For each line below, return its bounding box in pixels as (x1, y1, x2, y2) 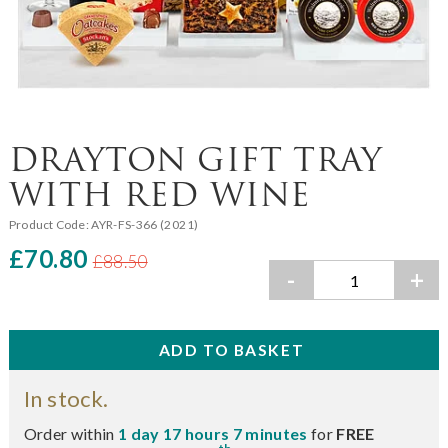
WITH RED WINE (8, 173, 312, 215)
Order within (23, 423, 118, 443)
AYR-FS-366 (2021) (91, 216, 199, 232)
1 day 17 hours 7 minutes (117, 423, 311, 443)
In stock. (23, 384, 109, 412)
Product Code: (8, 216, 92, 232)
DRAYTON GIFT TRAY (8, 138, 383, 180)
